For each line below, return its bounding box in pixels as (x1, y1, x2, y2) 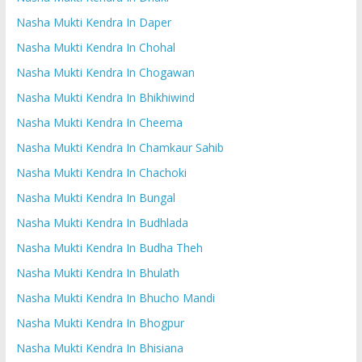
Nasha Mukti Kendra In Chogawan (15, 64, 195, 80)
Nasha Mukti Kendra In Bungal (15, 189, 175, 205)
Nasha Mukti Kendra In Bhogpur (15, 314, 184, 330)
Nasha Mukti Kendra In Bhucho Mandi (15, 289, 215, 305)
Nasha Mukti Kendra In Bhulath (15, 264, 179, 280)
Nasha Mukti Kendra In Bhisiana (15, 339, 183, 356)
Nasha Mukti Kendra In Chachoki (15, 164, 187, 180)
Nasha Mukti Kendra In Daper (15, 14, 171, 30)
